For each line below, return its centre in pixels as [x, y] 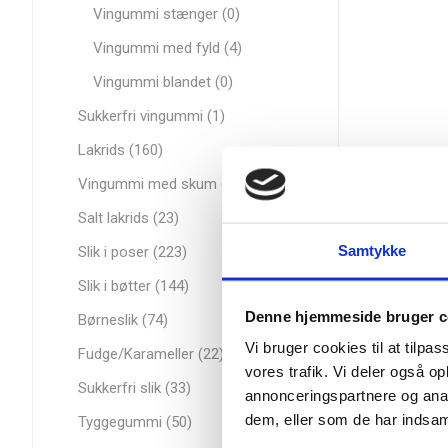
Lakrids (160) [120, 150]
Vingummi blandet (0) [163, 82]
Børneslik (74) [123, 320]
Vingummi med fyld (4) [167, 48]
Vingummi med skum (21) [162, 184]
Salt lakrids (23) [128, 218]
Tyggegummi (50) [135, 422]
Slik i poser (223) [132, 252]
